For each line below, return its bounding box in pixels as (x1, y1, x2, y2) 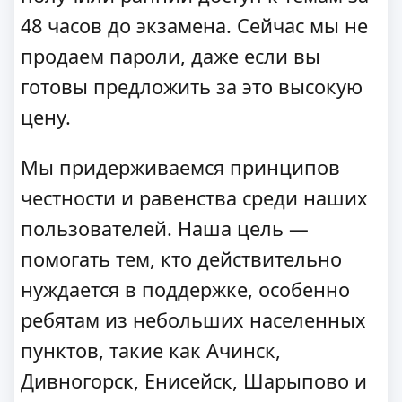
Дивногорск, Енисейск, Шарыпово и (21, 367, 367, 394)
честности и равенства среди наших (21, 184, 368, 211)
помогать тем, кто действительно (21, 245, 342, 272)
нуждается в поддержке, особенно (21, 275, 350, 302)
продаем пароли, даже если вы (21, 43, 320, 70)
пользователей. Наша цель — (21, 214, 309, 241)
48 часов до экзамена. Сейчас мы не (21, 13, 368, 39)
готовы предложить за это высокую (21, 74, 363, 100)
